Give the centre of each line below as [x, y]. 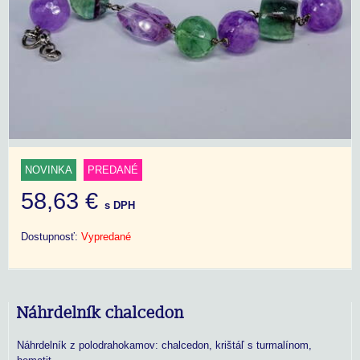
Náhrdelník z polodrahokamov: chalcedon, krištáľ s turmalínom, [164, 345]
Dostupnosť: [51, 236]
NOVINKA [49, 170]
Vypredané [106, 236]
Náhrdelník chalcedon [100, 313]
